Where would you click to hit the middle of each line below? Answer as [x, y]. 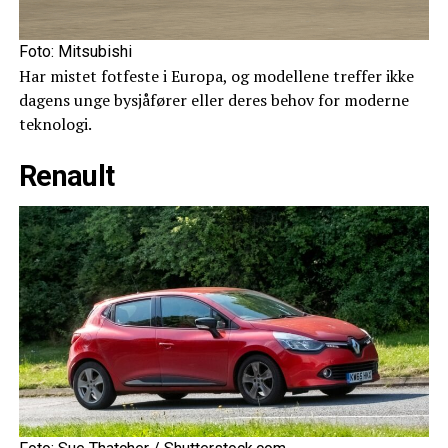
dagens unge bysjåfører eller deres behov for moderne [213, 99]
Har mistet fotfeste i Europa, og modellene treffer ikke [216, 75]
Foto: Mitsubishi [75, 51]
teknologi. [55, 123]
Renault [66, 175]
